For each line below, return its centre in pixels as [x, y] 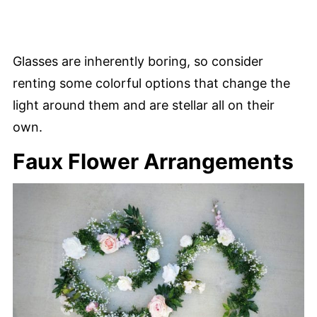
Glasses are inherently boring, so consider [138, 61]
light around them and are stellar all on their [144, 105]
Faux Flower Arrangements [153, 161]
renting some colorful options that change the [151, 83]
